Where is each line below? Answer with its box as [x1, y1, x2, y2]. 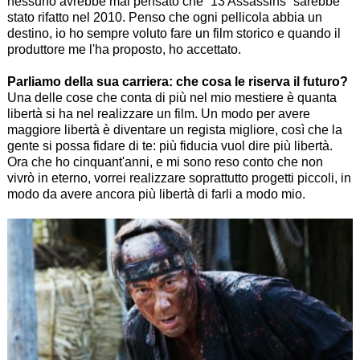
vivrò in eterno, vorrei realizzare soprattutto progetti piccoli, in [6, 170, 351, 185]
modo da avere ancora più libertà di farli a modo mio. [6, 186, 305, 201]
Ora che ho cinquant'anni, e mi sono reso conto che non [6, 154, 323, 169]
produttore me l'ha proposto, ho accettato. [6, 42, 241, 56]
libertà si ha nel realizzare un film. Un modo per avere [6, 106, 310, 121]
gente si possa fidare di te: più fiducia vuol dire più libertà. [6, 138, 333, 153]
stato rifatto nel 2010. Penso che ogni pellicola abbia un [6, 10, 322, 24]
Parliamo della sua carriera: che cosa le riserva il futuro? [6, 74, 348, 88]
